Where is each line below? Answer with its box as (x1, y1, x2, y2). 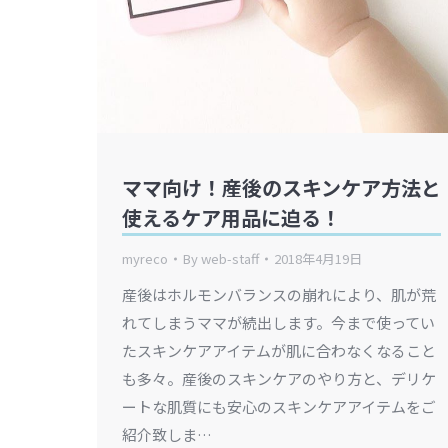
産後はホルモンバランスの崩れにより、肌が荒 (122, 284, 436, 305)
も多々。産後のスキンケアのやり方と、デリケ (122, 368, 436, 389)
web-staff (201, 249, 259, 268)
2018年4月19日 (274, 249, 362, 268)
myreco (122, 249, 168, 268)
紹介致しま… (122, 424, 212, 445)
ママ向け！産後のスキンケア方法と (122, 173, 441, 202)
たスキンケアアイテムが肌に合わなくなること (122, 340, 436, 361)
